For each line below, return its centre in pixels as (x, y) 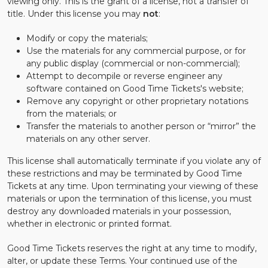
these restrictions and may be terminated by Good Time (125, 173)
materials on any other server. (88, 139)
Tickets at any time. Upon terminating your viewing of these (133, 186)
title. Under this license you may (75, 14)
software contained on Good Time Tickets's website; (135, 89)
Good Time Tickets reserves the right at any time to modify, (132, 248)
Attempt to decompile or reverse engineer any (124, 76)
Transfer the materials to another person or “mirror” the (141, 126)
